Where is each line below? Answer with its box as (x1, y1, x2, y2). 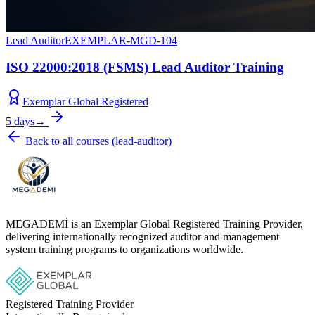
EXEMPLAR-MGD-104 (65, 34, 177, 46)
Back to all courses (25, 134, 109, 147)
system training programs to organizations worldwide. (6, 243, 243, 255)
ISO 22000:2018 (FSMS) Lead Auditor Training (6, 60, 284, 75)
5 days (6, 115, 34, 127)
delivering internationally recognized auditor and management (6, 230, 279, 243)
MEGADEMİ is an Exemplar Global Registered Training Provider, (6, 217, 303, 230)
